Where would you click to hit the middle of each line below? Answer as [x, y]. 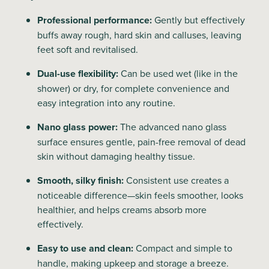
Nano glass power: [77, 127]
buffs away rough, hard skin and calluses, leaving [139, 35]
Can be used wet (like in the [178, 73]
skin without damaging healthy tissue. [116, 156]
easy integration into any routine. [106, 102]
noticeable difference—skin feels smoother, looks [140, 195]
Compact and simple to [183, 248]
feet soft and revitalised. [88, 49]
